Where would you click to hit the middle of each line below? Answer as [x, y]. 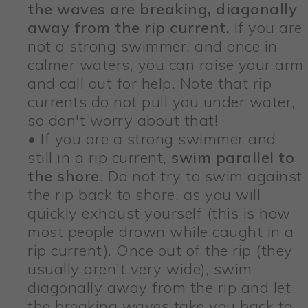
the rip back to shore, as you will [144, 195]
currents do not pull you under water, [162, 102]
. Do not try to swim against [201, 176]
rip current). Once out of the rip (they [160, 251]
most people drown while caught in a [161, 232]
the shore [64, 176]
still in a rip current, [97, 158]
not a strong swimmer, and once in [153, 46]
